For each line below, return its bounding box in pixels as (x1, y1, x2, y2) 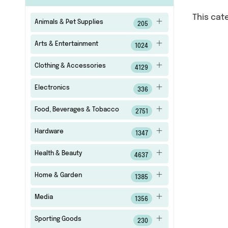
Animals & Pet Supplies (34, 19, 103, 25)
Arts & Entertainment (34, 41, 98, 47)
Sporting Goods (34, 216, 81, 222)
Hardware (34, 129, 64, 135)
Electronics (34, 85, 70, 91)
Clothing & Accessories (34, 63, 106, 69)
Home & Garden (34, 173, 82, 179)
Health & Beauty (34, 151, 82, 157)
